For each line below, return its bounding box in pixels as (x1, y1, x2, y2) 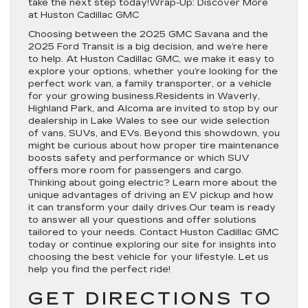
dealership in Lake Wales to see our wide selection (28, 115, 269, 126)
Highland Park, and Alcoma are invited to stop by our (28, 103, 278, 114)
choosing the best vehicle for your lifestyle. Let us (28, 252, 269, 263)
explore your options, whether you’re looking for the (28, 66, 278, 77)
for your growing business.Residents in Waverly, (28, 91, 260, 102)
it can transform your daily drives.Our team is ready (28, 202, 276, 213)
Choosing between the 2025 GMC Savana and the (28, 29, 268, 40)
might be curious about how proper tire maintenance (28, 140, 279, 151)
